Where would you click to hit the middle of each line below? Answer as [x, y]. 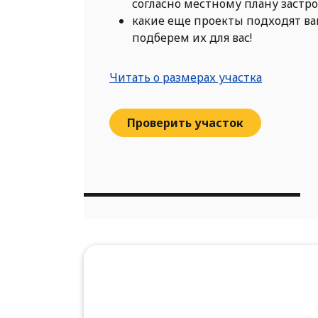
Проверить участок [185, 122]
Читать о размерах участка [186, 77]
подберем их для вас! [192, 37]
